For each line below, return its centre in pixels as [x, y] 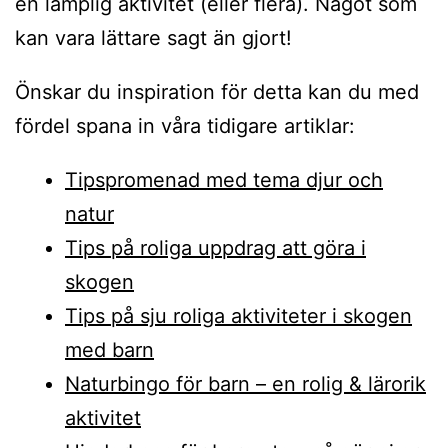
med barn [109, 350]
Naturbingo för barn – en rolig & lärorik [245, 384]
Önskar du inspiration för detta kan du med [217, 92]
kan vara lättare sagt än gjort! [153, 38]
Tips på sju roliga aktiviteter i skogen [238, 316]
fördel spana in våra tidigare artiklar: [185, 126]
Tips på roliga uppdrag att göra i [215, 248]
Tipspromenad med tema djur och [224, 180]
